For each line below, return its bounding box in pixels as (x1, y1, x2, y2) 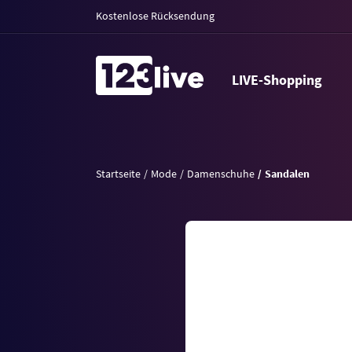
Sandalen (265, 167, 310, 181)
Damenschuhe (187, 167, 255, 181)
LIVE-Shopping (238, 71, 322, 89)
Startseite (96, 167, 141, 181)
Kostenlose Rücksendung (96, 9, 214, 23)
